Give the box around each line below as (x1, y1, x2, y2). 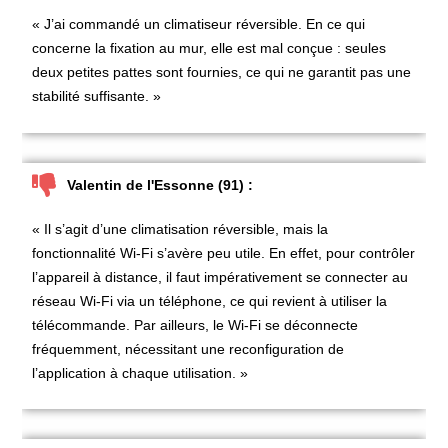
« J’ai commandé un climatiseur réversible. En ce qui (32, 16, 366, 33)
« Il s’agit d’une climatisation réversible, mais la (32, 220, 329, 237)
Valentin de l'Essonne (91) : (67, 176, 254, 193)
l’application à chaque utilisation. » (32, 364, 249, 381)
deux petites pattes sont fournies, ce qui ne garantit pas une (32, 64, 412, 81)
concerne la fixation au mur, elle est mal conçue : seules (32, 40, 387, 57)
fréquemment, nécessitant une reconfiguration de (32, 340, 345, 357)
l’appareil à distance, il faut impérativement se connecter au (32, 268, 409, 285)
